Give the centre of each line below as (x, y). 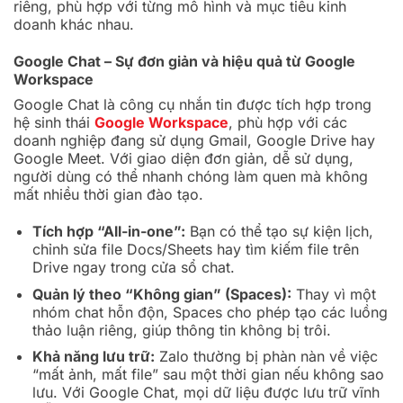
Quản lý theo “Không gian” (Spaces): (161, 294)
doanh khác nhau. (76, 25)
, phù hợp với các (288, 123)
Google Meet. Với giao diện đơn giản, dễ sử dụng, (184, 159)
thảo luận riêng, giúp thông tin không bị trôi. (181, 330)
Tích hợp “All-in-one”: (108, 231)
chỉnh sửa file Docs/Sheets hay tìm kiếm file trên (195, 249)
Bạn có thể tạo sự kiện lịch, (279, 231)
